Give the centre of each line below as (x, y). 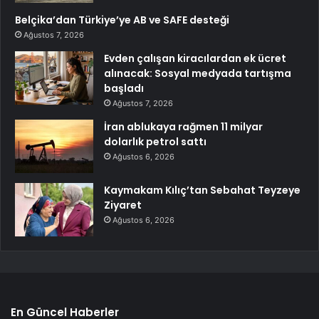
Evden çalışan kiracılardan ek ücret (195, 59)
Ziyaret (123, 205)
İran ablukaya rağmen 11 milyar (183, 127)
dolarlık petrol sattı (155, 142)
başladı (124, 89)
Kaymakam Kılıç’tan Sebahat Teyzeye (202, 190)
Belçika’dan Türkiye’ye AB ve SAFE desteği (122, 20)
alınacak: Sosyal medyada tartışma (198, 74)
